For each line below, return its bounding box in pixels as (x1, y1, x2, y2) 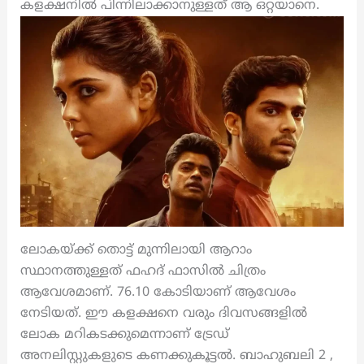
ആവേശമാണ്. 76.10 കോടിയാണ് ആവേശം (19, 284, 296, 301)
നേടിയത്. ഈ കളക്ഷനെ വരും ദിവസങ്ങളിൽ (19, 305, 307, 323)
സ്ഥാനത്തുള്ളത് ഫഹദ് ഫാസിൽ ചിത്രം (19, 263, 266, 280)
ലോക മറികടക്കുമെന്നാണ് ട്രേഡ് (19, 327, 229, 344)
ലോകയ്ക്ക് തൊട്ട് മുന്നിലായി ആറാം (19, 242, 252, 259)
